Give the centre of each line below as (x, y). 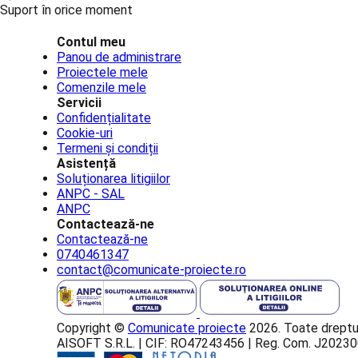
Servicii (79, 103)
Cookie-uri (85, 133)
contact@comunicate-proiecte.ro (151, 270)
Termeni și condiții (107, 149)
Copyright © (92, 328)
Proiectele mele (102, 73)
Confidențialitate (104, 118)
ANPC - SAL (91, 194)
